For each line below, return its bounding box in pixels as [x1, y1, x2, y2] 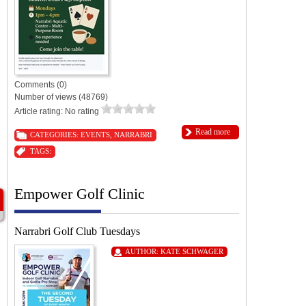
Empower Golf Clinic [14, 184, 145, 202]
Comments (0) [14, 79, 67, 89]
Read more [195, 126, 230, 137]
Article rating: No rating [14, 106, 101, 116]
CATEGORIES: [30, 130, 81, 139]
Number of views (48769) [14, 92, 108, 102]
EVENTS [81, 130, 110, 139]
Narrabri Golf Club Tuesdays [14, 225, 140, 237]
